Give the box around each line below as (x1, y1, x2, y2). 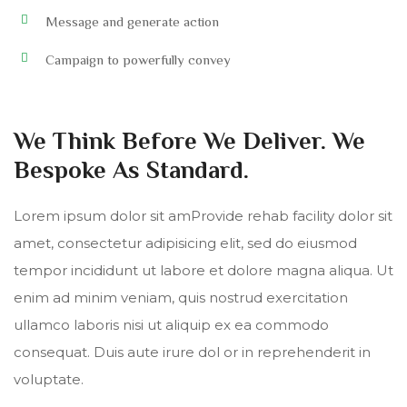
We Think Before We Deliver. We (14, 127, 365, 155)
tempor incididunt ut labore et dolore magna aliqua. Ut (14, 262, 393, 280)
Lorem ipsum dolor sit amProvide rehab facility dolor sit (14, 207, 392, 225)
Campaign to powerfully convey (45, 52, 231, 68)
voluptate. (14, 371, 84, 389)
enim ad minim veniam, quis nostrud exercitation (14, 289, 348, 307)
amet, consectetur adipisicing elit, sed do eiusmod (14, 234, 357, 253)
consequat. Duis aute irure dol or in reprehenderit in (14, 343, 371, 362)
